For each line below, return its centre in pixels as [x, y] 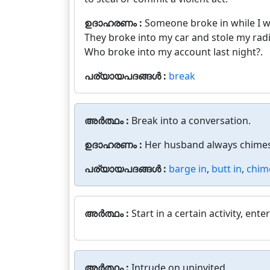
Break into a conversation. [191, 121]
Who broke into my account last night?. [174, 52]
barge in [188, 169]
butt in [227, 169]
